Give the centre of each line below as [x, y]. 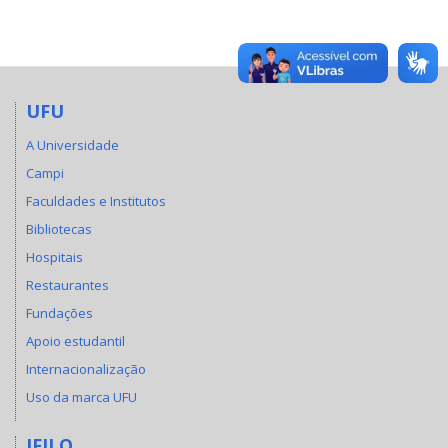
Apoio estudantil [75, 341]
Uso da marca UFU [81, 397]
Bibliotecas [59, 229]
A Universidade [72, 145]
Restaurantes [67, 285]
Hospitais [54, 257]
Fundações [59, 313]
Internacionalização [86, 369]
